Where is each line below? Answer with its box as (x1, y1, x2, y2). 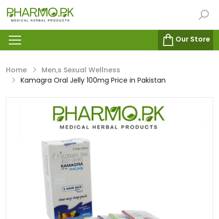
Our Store (175, 34, 210, 44)
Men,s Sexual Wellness (42, 65, 120, 75)
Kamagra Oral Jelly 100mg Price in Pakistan (21, 75, 166, 86)
